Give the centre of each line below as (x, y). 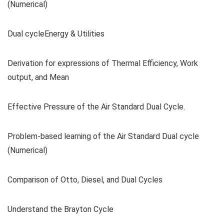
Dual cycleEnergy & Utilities (56, 33)
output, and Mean (38, 77)
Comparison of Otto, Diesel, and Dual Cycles (85, 179)
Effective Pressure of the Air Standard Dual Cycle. (96, 106)
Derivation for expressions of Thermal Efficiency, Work (103, 63)
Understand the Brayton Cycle (60, 209)
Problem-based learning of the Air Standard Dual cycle (103, 136)
